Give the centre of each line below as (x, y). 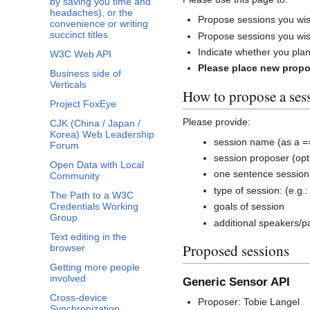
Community (75, 176)
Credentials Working (94, 207)
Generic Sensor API (236, 282)
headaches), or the (91, 13)
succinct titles (79, 35)
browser (67, 248)
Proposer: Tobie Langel (249, 301)
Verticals (68, 85)
